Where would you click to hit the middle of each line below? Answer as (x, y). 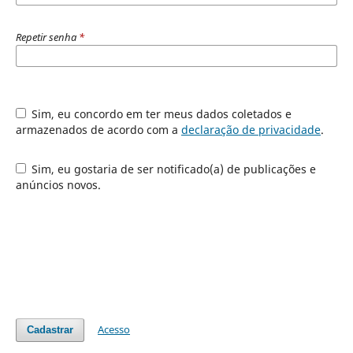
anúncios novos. (58, 185)
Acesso (114, 330)
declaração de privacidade (251, 130)
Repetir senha (47, 37)
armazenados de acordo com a (98, 130)
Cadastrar (50, 330)
